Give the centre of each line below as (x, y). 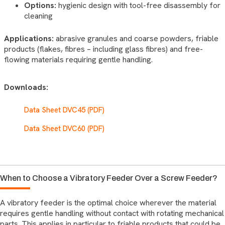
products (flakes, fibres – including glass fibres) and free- (103, 49)
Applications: (29, 38)
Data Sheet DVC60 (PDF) (64, 128)
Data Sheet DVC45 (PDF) (64, 110)
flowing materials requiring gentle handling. (78, 59)
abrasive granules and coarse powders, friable (136, 38)
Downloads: (26, 87)
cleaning (38, 16)
